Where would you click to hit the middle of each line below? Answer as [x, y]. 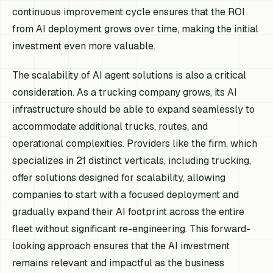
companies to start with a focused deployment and [126, 194]
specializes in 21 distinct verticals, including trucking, [132, 160]
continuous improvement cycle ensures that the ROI [129, 12]
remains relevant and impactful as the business [119, 263]
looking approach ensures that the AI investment [121, 246]
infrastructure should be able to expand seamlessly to [134, 109]
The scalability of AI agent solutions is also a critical [129, 75]
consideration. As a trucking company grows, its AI [125, 92]
